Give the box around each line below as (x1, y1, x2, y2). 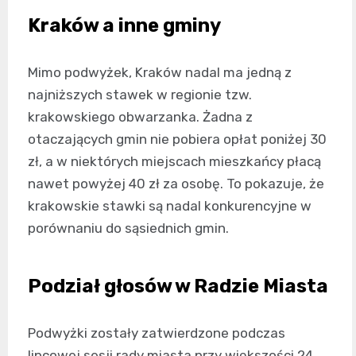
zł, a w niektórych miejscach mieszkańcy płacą (28, 153, 321, 169)
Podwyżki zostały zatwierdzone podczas (28, 324, 285, 341)
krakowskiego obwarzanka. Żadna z (28, 108, 253, 125)
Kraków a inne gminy (28, 14, 221, 37)
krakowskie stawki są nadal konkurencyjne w (28, 197, 311, 214)
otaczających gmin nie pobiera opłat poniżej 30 (28, 130, 327, 147)
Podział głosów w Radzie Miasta (28, 274, 328, 297)
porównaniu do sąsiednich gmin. (28, 219, 229, 236)
